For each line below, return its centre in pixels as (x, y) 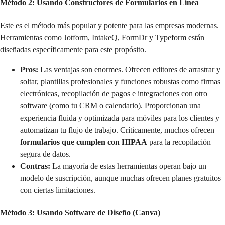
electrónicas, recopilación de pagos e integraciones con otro (114, 93)
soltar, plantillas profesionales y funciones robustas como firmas (120, 81)
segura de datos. (45, 154)
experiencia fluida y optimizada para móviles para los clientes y (120, 118)
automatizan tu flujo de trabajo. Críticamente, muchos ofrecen (117, 130)
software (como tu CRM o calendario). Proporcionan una (110, 105)
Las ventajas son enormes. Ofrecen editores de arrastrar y (129, 69)
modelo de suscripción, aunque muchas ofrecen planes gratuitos (121, 178)
